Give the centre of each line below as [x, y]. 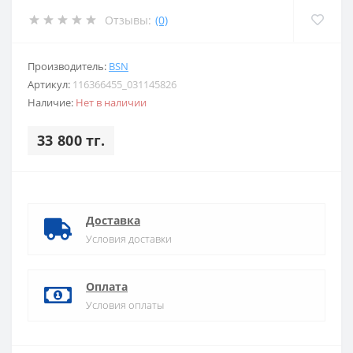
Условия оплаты [125, 305]
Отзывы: [128, 20]
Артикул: [50, 84]
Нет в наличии [111, 102]
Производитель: [68, 66]
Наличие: [52, 102]
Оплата [107, 286]
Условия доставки [129, 239]
